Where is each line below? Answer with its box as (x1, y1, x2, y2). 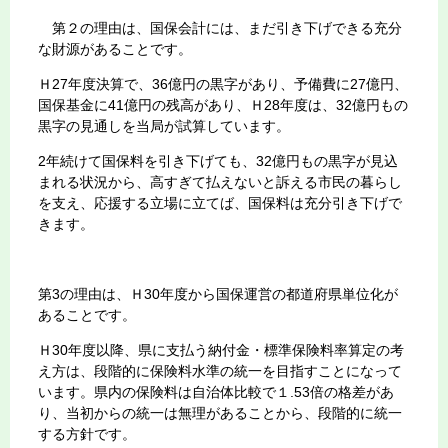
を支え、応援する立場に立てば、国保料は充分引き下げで (38, 194, 402, 211)
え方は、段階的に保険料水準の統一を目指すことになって (38, 362, 402, 379)
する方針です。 (38, 425, 136, 442)
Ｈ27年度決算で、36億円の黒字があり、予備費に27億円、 (38, 75, 408, 92)
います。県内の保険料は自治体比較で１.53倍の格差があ (38, 383, 394, 400)
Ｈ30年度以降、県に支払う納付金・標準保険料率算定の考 (38, 341, 404, 358)
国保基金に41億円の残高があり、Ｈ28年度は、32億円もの (38, 96, 408, 113)
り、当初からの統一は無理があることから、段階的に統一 (38, 404, 402, 421)
